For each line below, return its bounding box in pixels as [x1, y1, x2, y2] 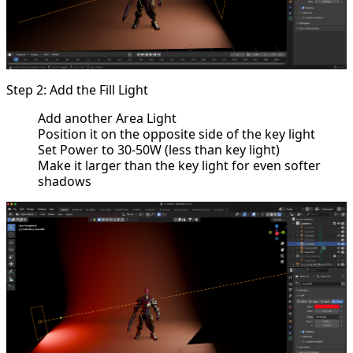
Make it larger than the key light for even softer [38, 157, 321, 175]
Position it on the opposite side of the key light [38, 125, 315, 143]
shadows [38, 173, 91, 191]
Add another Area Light [38, 110, 176, 128]
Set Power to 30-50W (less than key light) [38, 141, 280, 159]
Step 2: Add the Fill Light [6, 81, 148, 99]
